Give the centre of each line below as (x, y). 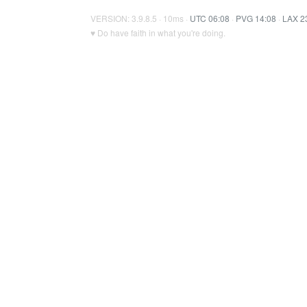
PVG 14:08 (256, 18)
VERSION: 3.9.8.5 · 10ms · (140, 18)
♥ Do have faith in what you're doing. (158, 33)
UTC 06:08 (210, 18)
